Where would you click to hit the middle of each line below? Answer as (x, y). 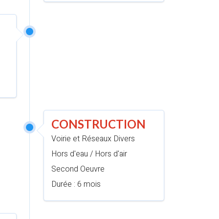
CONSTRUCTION (98, 124)
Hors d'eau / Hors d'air (89, 154)
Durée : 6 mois (76, 184)
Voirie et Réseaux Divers (93, 139)
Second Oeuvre (78, 169)
